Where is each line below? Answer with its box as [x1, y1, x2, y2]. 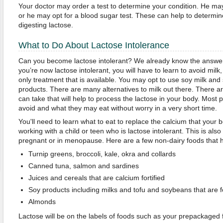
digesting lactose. [18, 21, 73, 29]
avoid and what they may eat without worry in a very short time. [18, 104, 217, 112]
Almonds [28, 198, 56, 206]
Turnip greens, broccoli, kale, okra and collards [28, 150, 176, 158]
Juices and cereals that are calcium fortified [28, 174, 165, 182]
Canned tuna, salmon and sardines [28, 162, 139, 170]
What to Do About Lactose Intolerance [18, 40, 169, 50]
